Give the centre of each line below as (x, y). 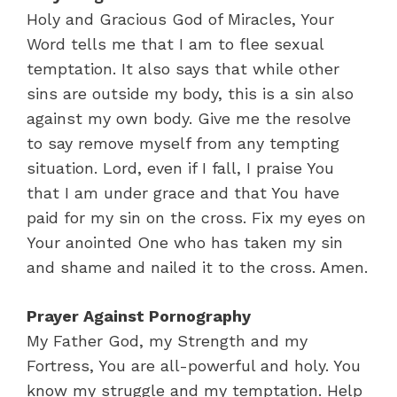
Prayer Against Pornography (139, 315)
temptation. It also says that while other (183, 68)
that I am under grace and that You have (183, 192)
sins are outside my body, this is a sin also (190, 93)
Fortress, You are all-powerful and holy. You (194, 365)
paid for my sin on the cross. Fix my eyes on (196, 217)
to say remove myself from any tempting (183, 143)
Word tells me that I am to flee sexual (175, 43)
